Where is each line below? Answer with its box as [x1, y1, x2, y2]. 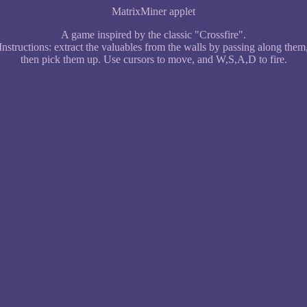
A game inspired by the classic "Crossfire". [61, 29, 246, 40]
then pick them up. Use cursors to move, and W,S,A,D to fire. [20, 53, 287, 65]
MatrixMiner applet [112, 5, 195, 17]
